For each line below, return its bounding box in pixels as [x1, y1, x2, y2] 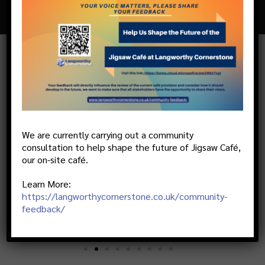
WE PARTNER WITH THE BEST [21, 92, 235, 115]
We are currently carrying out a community [22, 128, 194, 141]
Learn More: [22, 177, 72, 190]
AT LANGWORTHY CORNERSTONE [12, 70, 244, 93]
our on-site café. [22, 153, 89, 166]
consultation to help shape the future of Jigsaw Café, [22, 140, 241, 153]
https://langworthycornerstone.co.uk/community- [22, 189, 228, 202]
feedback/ [22, 202, 66, 215]
